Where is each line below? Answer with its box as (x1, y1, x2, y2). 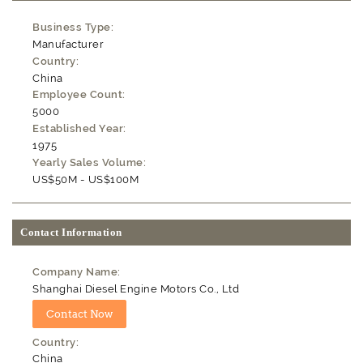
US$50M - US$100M (32, 173, 139, 186)
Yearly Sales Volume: (32, 156, 147, 169)
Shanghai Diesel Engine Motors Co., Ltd (32, 282, 240, 295)
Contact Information (20, 225, 122, 238)
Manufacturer (32, 37, 105, 50)
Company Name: (32, 265, 121, 278)
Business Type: (32, 20, 114, 33)
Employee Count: (32, 88, 126, 101)
